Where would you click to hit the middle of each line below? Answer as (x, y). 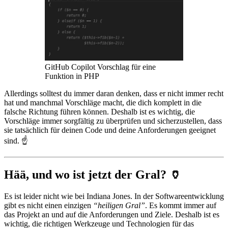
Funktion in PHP (72, 76)
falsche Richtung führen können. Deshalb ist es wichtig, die (99, 112)
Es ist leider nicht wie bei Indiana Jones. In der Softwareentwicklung (114, 196)
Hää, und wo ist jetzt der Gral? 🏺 (93, 175)
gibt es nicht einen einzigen (49, 206)
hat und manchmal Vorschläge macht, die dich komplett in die (103, 103)
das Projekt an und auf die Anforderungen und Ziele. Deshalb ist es (112, 215)
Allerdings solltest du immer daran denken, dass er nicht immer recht (114, 94)
